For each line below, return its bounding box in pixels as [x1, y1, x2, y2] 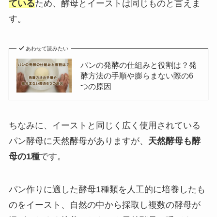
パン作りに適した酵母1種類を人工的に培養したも [8, 184, 205, 194]
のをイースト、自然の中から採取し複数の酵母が [8, 200, 201, 210]
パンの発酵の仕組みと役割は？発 [80, 60, 197, 69]
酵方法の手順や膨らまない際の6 [80, 71, 193, 80]
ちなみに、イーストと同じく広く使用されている [8, 120, 201, 130]
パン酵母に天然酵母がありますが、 [8, 136, 148, 146]
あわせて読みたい [26, 45, 69, 51]
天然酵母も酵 [148, 136, 201, 146]
